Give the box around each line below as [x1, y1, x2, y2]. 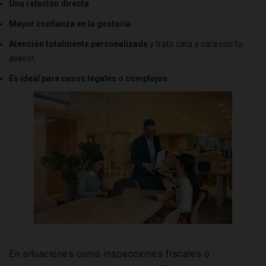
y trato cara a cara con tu [148, 39, 242, 49]
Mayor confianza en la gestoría [9, 19, 131, 29]
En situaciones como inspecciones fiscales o [9, 248, 210, 259]
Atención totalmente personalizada [9, 39, 148, 49]
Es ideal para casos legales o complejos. [9, 74, 170, 84]
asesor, [9, 53, 36, 64]
